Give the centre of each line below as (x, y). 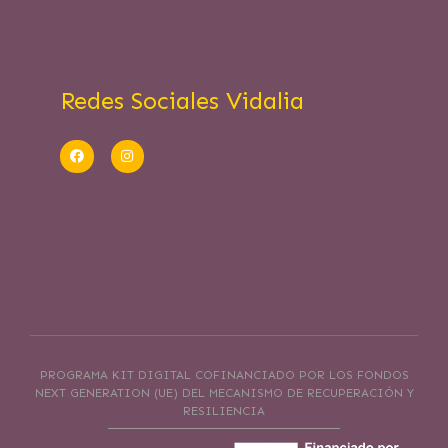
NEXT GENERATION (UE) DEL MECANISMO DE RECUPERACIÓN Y (224, 393)
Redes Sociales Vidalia (182, 100)
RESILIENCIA (224, 411)
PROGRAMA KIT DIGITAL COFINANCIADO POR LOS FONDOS (224, 375)
